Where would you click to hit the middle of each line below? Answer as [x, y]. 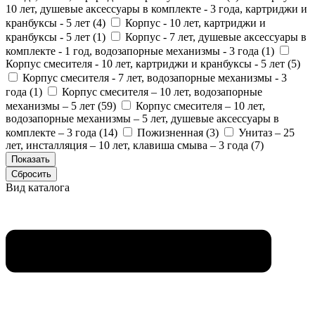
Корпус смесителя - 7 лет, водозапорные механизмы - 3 [155, 77]
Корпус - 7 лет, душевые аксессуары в [216, 37]
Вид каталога [38, 187]
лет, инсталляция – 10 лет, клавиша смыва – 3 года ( [130, 145]
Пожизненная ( [173, 132]
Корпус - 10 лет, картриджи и [195, 22]
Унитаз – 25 [266, 132]
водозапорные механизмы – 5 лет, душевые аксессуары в [142, 118]
